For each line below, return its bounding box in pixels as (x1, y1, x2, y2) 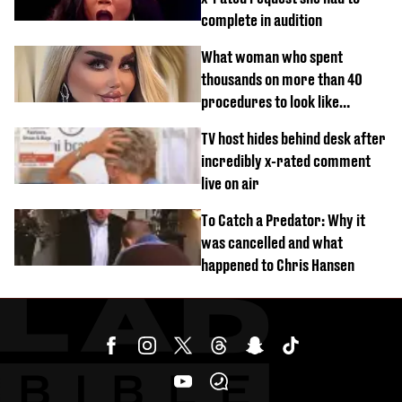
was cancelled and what (201, 232, 343, 252)
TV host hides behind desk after (201, 128, 386, 148)
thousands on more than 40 (201, 69, 363, 89)
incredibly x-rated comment (201, 151, 371, 170)
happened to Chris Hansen (201, 255, 354, 275)
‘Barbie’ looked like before (201, 114, 359, 134)
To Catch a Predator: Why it (201, 210, 365, 230)
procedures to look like (201, 92, 339, 111)
